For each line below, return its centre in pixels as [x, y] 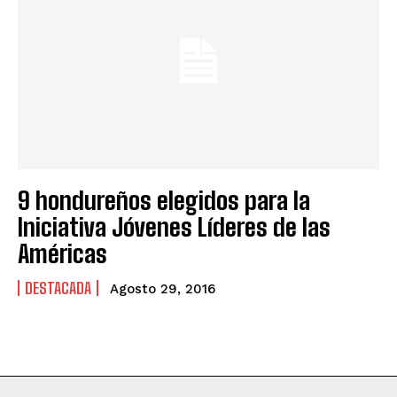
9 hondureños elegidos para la [164, 200]
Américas [62, 253]
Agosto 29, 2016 [163, 288]
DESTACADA [58, 288]
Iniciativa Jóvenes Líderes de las [174, 226]
